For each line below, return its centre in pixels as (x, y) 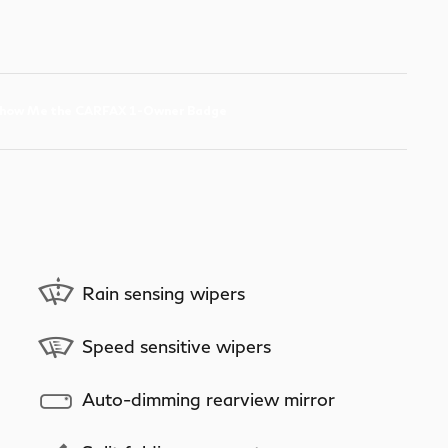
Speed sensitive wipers (176, 346)
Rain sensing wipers (163, 293)
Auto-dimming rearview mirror (208, 399)
